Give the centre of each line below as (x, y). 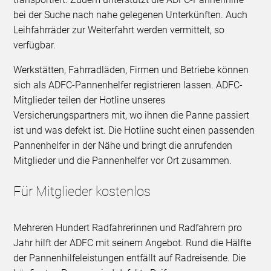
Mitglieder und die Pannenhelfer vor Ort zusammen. (123, 161)
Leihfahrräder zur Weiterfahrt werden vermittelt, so (119, 30)
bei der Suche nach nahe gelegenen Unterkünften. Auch (131, 15)
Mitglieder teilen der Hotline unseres (90, 100)
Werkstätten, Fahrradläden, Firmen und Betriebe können (131, 70)
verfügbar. (35, 45)
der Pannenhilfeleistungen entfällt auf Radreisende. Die (130, 258)
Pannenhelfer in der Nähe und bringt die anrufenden (123, 146)
